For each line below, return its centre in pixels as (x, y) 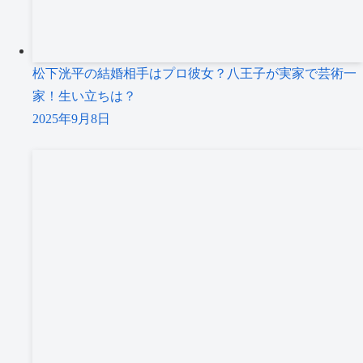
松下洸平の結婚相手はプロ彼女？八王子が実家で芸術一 (194, 74)
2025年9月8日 (71, 119)
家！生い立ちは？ (84, 96)
